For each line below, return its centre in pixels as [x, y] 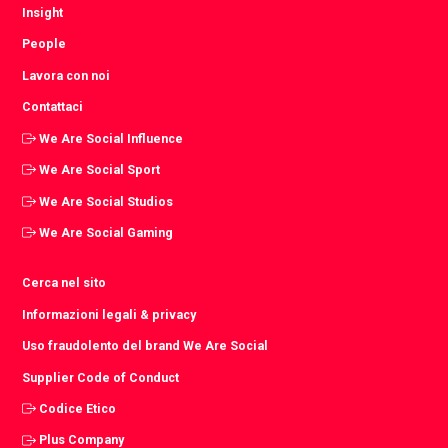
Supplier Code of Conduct [101, 377]
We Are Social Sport [100, 170]
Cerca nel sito [64, 283]
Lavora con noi [66, 75]
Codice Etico [78, 408]
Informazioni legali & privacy [109, 314]
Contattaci [53, 107]
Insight [43, 13]
